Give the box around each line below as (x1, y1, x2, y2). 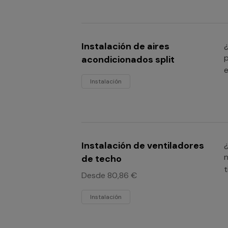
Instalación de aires (81, 40, 169, 52)
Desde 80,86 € (81, 170, 137, 181)
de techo (81, 153, 122, 165)
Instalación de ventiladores (81, 139, 204, 152)
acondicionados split (81, 53, 175, 66)
